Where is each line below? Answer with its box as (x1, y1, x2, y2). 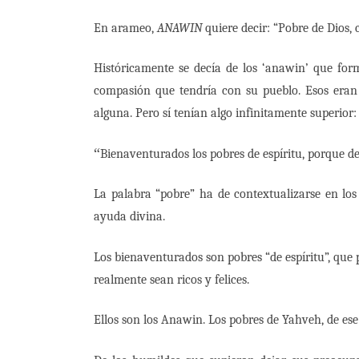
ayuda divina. (94, 209, 165, 224)
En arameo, (94, 20, 157, 35)
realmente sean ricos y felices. (94, 272, 249, 287)
